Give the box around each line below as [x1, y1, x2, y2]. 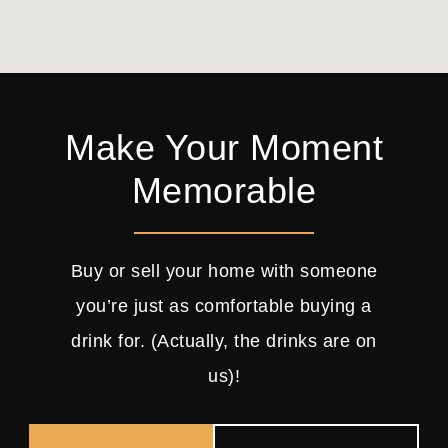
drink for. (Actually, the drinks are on [71, 330, 377, 351]
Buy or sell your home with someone [70, 260, 378, 281]
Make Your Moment [65, 126, 383, 168]
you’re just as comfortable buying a [76, 295, 372, 316]
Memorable [131, 169, 317, 211]
